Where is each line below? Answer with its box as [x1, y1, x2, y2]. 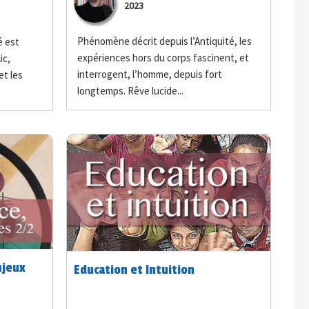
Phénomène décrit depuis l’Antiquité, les [77, 34, 252, 48]
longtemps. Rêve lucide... [77, 83, 184, 97]
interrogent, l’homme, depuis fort [77, 67, 223, 81]
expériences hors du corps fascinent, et [77, 50, 250, 64]
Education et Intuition [74, 261, 195, 277]
